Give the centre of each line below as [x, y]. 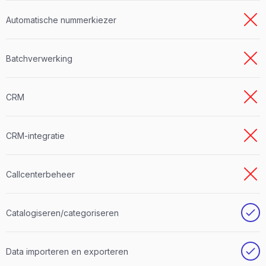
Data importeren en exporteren [67, 251]
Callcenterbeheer [40, 174]
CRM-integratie [35, 135]
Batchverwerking [39, 58]
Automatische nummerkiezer [61, 20]
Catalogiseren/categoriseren [62, 213]
